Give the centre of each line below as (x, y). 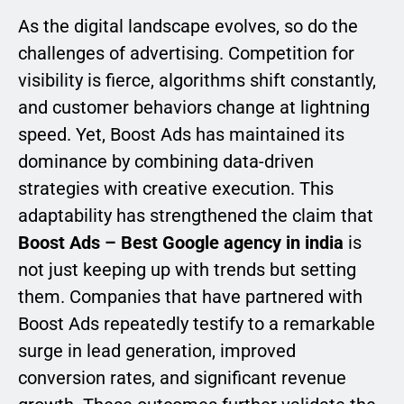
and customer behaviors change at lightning (194, 108)
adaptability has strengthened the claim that (196, 216)
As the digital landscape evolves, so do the (188, 27)
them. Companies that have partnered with (190, 297)
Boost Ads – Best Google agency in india (181, 243)
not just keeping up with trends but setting (187, 270)
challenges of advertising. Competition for (186, 54)
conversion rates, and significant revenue (182, 378)
